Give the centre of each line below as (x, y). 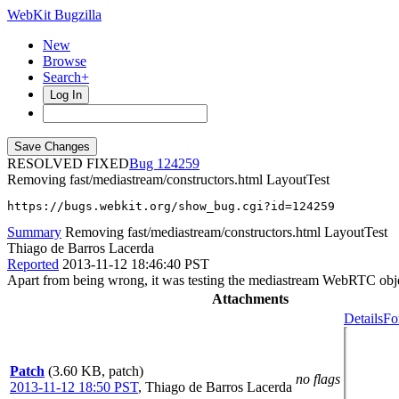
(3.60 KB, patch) (96, 371)
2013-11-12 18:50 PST (74, 387)
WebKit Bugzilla (54, 15)
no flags (318, 379)
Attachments (250, 299)
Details (363, 318)
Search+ (66, 77)
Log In (66, 95)
